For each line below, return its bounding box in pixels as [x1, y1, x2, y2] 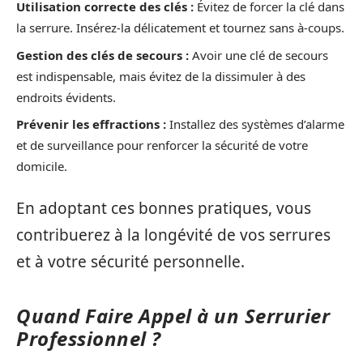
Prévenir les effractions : [16, 116, 166, 133]
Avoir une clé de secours [189, 46, 328, 63]
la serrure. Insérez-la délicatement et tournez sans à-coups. [16, 19, 344, 36]
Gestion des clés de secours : [16, 46, 189, 63]
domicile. [16, 158, 67, 175]
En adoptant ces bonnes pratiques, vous [16, 197, 311, 219]
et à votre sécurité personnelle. [16, 250, 245, 272]
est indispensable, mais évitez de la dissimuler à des [16, 67, 305, 84]
